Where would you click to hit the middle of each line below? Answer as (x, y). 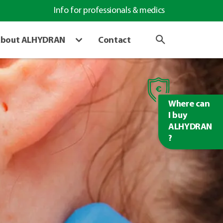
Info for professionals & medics (109, 11)
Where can (189, 104)
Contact (114, 40)
